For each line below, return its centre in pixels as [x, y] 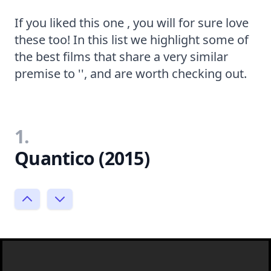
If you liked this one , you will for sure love [132, 22]
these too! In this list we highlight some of [132, 39]
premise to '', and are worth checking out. [131, 73]
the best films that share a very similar [121, 56]
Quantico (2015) [82, 158]
